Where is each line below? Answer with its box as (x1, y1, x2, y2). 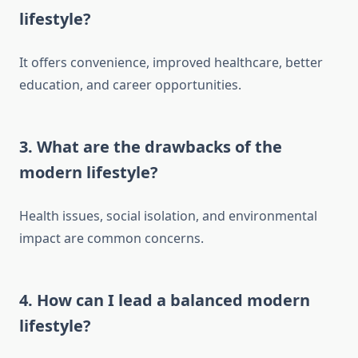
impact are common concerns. (19, 229, 204, 248)
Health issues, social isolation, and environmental (19, 207, 317, 225)
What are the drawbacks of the (37, 136, 282, 158)
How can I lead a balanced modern (37, 289, 310, 312)
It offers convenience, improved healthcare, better (19, 54, 323, 72)
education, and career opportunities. (19, 76, 241, 94)
